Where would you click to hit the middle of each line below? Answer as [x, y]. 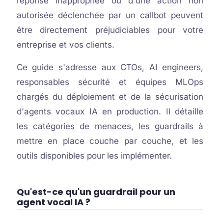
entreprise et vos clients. [65, 45]
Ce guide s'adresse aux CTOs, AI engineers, [110, 67]
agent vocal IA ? [53, 202]
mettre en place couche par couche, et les [110, 141]
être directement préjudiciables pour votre [110, 30]
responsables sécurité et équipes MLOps [110, 82]
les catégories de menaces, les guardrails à [110, 126]
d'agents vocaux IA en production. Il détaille [110, 111]
